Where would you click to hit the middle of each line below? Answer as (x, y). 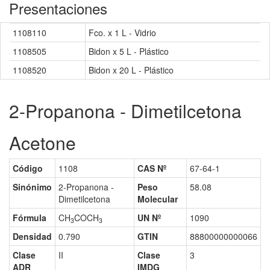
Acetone (42, 143)
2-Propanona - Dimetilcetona (125, 111)
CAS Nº (152, 168)
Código (28, 168)
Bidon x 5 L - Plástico (129, 52)
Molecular (158, 199)
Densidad (32, 237)
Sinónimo (32, 187)
